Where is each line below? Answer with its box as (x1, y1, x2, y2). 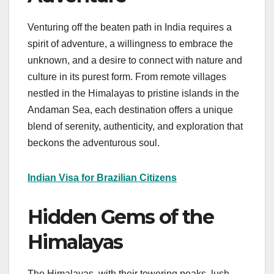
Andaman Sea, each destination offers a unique (28, 104, 233, 115)
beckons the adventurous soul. (28, 137, 160, 148)
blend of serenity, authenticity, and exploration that (28, 120, 243, 131)
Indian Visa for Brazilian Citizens (28, 172, 177, 183)
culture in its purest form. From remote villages (28, 71, 226, 82)
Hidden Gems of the (28, 204, 214, 229)
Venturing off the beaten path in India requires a (28, 21, 232, 32)
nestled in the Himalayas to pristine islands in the (28, 87, 239, 98)
